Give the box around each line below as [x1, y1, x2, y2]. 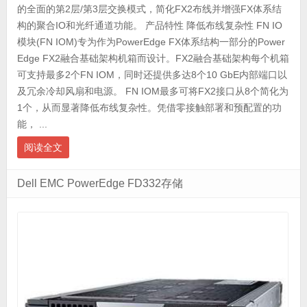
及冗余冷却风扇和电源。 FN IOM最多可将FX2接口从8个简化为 [16, 85, 288, 97]
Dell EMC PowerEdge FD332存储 [16, 177, 183, 189]
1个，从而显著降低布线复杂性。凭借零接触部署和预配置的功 [16, 101, 282, 113]
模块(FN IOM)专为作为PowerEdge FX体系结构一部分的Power [16, 36, 285, 47]
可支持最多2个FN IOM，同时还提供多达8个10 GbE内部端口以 [16, 69, 287, 80]
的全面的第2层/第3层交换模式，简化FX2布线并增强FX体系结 [16, 3, 282, 14]
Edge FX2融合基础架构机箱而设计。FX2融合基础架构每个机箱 [16, 52, 289, 64]
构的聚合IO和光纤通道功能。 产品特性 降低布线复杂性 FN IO [16, 19, 282, 31]
